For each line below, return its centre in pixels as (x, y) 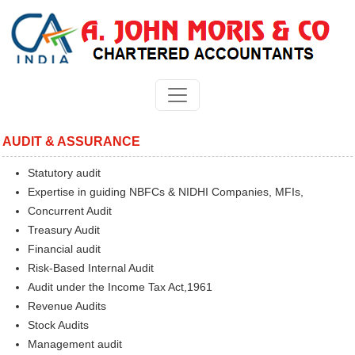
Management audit (75, 344)
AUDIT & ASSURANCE (71, 141)
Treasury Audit (64, 230)
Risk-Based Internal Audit (91, 268)
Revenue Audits (67, 306)
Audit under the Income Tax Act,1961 (120, 287)
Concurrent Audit (70, 211)
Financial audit (64, 249)
